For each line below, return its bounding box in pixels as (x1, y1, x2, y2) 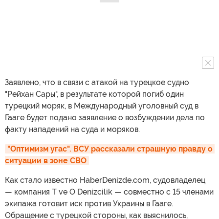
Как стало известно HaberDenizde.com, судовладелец (5, 175, 205, 185)
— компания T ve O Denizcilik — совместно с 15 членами (5, 187, 214, 197)
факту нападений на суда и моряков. (5, 125, 140, 134)
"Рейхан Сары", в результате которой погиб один (5, 89, 184, 99)
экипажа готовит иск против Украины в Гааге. (5, 199, 173, 209)
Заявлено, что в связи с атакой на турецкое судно (5, 78, 189, 88)
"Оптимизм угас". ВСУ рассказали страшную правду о (7, 144, 213, 154)
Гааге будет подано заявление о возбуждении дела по (5, 113, 205, 123)
